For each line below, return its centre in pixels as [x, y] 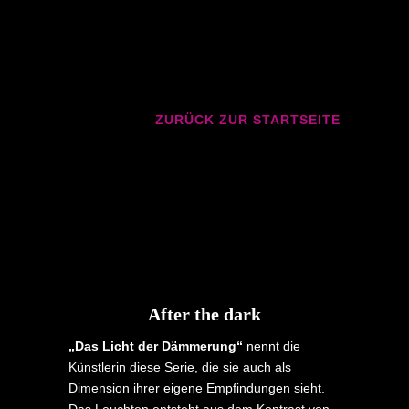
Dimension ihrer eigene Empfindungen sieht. [196, 388]
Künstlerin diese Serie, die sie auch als [179, 367]
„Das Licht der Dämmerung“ [155, 346]
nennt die [271, 346]
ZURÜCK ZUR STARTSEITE [248, 119]
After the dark [204, 314]
